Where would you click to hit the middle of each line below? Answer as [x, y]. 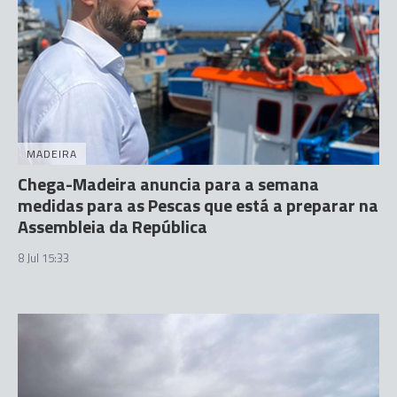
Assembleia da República [113, 226]
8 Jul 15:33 [43, 257]
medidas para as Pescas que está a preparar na [198, 205]
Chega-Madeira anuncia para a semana [168, 183]
